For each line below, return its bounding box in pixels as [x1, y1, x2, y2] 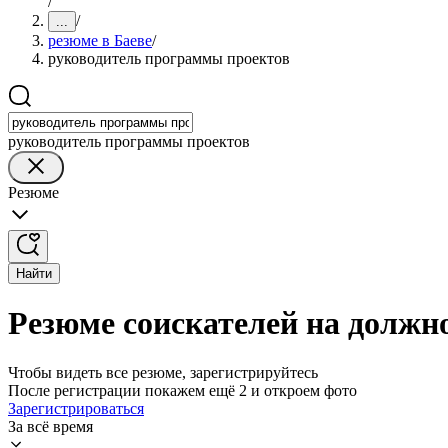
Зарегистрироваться [8, 399, 144, 417]
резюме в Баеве [48, 32, 152, 49]
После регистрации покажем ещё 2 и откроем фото [8, 381, 357, 399]
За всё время [8, 417, 93, 435]
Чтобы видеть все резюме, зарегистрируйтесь [8, 363, 318, 381]
